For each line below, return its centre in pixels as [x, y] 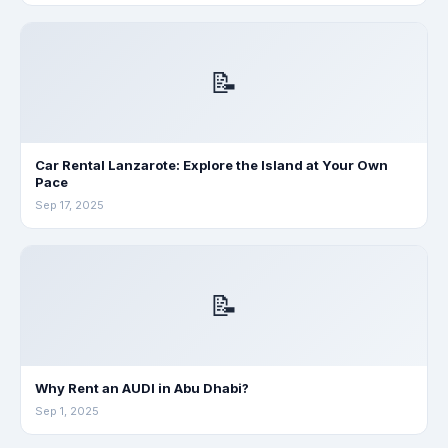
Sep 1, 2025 [67, 411]
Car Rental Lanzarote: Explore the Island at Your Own [211, 165]
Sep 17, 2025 [69, 205]
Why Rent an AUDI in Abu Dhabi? [142, 388]
